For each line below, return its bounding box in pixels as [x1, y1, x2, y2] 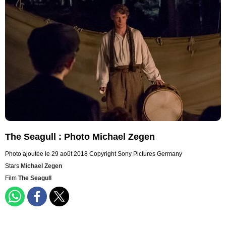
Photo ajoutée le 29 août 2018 [5, 150, 88, 158]
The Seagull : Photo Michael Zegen [5, 132, 155, 142]
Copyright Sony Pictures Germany [89, 150, 182, 158]
